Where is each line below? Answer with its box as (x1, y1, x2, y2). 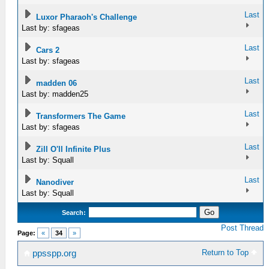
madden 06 (36, 79, 77, 88)
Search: (62, 209, 86, 216)
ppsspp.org (30, 249, 76, 258)
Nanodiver (36, 178, 74, 187)
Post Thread (221, 223, 264, 232)
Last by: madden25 (22, 89, 89, 98)
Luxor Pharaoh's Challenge (36, 13, 138, 22)
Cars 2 (36, 46, 60, 55)
